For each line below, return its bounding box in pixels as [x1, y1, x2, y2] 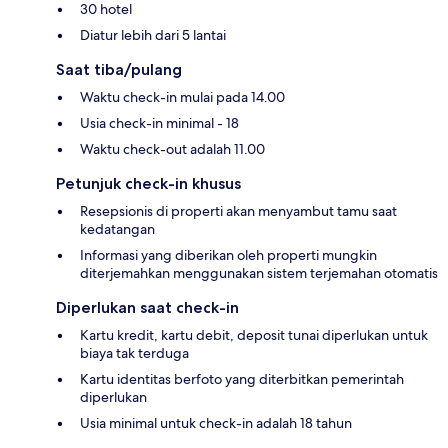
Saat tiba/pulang [56, 60, 182, 80]
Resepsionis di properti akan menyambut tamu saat [80, 202, 397, 221]
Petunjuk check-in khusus [56, 174, 241, 194]
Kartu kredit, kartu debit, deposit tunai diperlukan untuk [80, 326, 428, 345]
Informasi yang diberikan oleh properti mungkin [80, 246, 377, 265]
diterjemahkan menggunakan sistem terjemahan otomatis [80, 264, 438, 283]
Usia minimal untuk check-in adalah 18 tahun [80, 414, 352, 433]
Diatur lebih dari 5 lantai [80, 26, 226, 45]
